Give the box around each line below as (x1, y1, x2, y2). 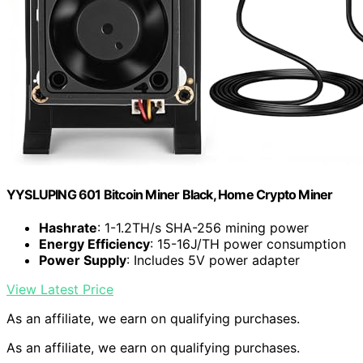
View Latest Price (6, 280, 113, 297)
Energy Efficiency (39, 235, 150, 252)
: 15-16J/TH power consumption (150, 235, 346, 252)
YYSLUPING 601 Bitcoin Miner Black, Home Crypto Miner (6, 186, 333, 203)
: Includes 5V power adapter (126, 251, 300, 268)
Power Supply (39, 251, 126, 268)
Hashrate (39, 219, 97, 236)
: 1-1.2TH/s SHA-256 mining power (97, 219, 309, 236)
